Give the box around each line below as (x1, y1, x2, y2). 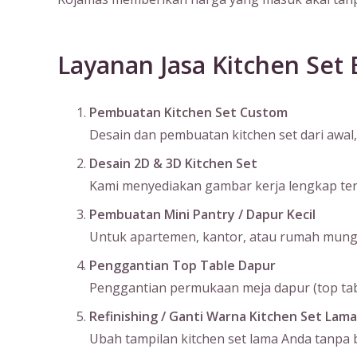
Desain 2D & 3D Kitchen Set (89, 155, 257, 172)
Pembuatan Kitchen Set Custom (89, 104, 288, 121)
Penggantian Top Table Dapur (89, 257, 276, 274)
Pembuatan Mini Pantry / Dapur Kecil (89, 206, 316, 223)
